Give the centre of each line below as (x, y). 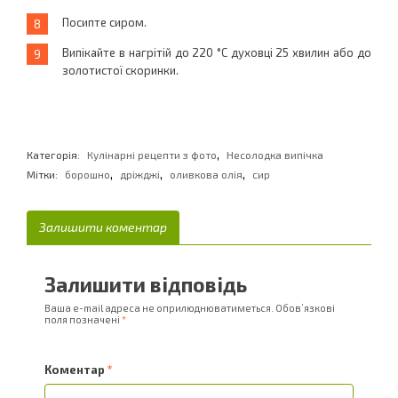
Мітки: (43, 174)
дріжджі (140, 174)
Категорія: (55, 155)
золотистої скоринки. (121, 70)
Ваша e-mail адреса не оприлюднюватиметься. (159, 308)
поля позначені (83, 319)
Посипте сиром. (105, 22)
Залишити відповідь (145, 284)
